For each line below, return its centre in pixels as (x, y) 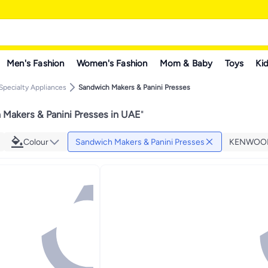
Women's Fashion (112, 63)
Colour (36, 142)
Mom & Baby (186, 63)
